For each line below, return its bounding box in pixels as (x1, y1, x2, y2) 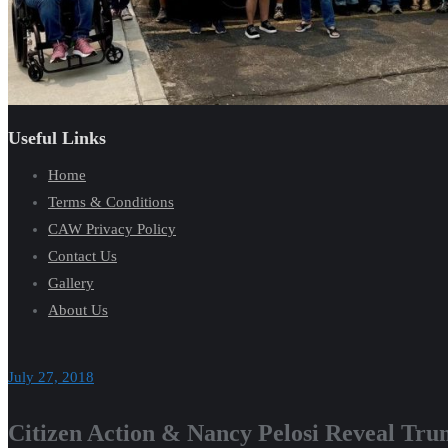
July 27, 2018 (8, 369, 94, 385)
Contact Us (48, 247, 117, 264)
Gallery (48, 274, 94, 291)
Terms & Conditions (48, 193, 174, 210)
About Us (48, 301, 108, 318)
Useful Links (8, 127, 106, 148)
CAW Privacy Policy (48, 220, 176, 237)
